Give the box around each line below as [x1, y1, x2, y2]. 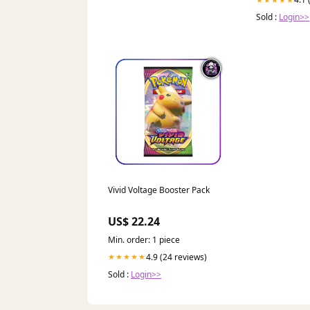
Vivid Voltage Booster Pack [108, 183, 210, 196]
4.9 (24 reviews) [146, 250, 207, 263]
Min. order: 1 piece [108, 233, 180, 246]
